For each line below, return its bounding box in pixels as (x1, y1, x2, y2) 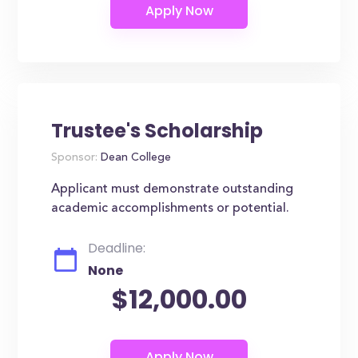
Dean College (97, 153, 172, 164)
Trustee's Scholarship (51, 117, 264, 144)
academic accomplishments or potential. (51, 202, 290, 215)
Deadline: (88, 239, 146, 257)
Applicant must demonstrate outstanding (51, 183, 294, 196)
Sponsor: (51, 153, 98, 164)
